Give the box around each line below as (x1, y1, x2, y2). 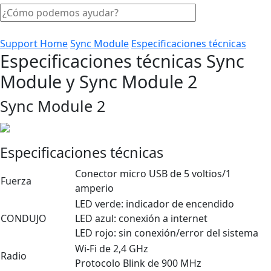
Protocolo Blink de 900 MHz (75, 256, 201, 270)
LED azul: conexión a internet (75, 211, 207, 225)
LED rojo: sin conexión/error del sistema (75, 226, 258, 240)
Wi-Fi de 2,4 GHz (75, 241, 148, 255)
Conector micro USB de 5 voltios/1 (75, 166, 231, 180)
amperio (75, 181, 114, 195)
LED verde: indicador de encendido (75, 197, 234, 211)
